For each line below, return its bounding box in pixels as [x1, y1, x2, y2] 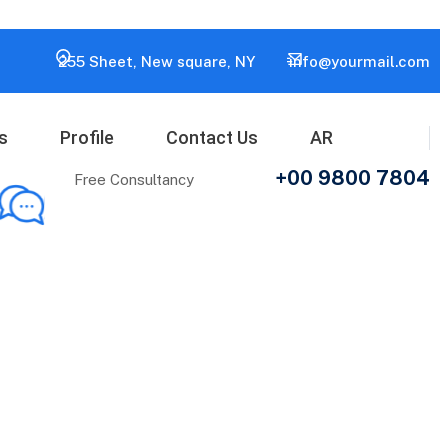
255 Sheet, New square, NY [57, 52, 255, 70]
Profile [59, 127, 114, 148]
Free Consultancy [73, 171, 194, 188]
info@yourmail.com [288, 52, 430, 70]
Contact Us [165, 127, 258, 148]
